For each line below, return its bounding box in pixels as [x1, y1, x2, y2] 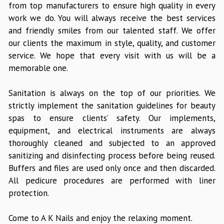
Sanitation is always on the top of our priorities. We [8, 87, 215, 99]
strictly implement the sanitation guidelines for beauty [8, 100, 215, 111]
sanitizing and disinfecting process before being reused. [8, 150, 215, 161]
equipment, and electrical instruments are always [8, 125, 215, 136]
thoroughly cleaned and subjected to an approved [8, 137, 215, 149]
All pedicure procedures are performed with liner [8, 175, 215, 186]
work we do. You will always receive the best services [8, 12, 215, 24]
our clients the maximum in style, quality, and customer [8, 37, 215, 49]
